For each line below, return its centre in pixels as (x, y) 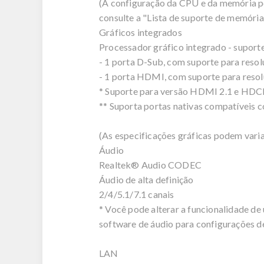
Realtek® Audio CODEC (150, 165)
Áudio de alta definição (146, 180)
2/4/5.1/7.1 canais (137, 194)
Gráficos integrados (141, 32)
